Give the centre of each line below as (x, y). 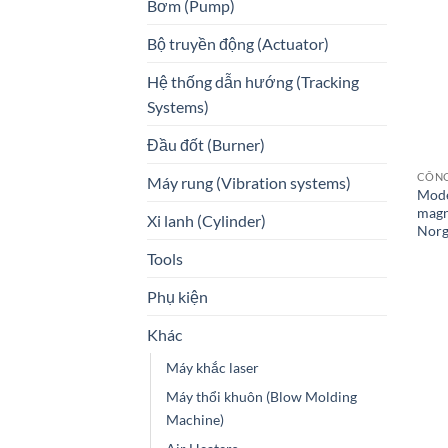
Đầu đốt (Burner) (206, 145)
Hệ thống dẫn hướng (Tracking (253, 82)
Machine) (195, 420)
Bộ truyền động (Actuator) (238, 44)
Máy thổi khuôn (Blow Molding (261, 397)
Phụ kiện (177, 297)
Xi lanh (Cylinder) (206, 221)
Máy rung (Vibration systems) (249, 183)
